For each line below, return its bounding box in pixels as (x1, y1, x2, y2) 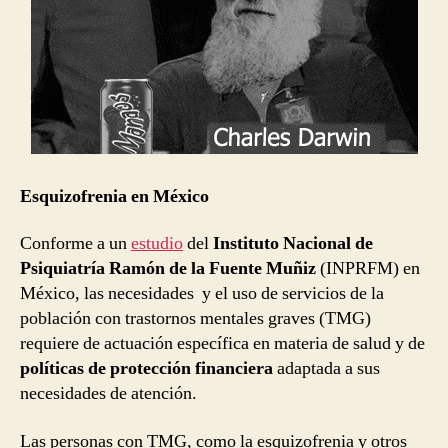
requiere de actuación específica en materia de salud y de (20, 332, 425, 356)
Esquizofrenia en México (20, 184, 209, 208)
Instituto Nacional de (213, 232, 373, 256)
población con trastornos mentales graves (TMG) (20, 307, 371, 331)
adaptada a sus (277, 357, 380, 381)
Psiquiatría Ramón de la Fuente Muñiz (20, 257, 320, 281)
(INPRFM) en (320, 257, 420, 281)
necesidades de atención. (20, 382, 197, 406)
